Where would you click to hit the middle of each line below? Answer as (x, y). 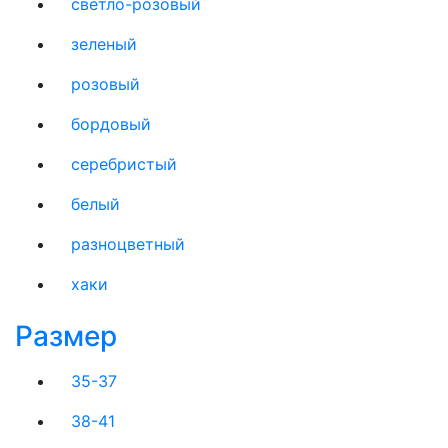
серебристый (124, 164)
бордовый (111, 124)
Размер (66, 336)
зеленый (104, 44)
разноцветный (128, 244)
